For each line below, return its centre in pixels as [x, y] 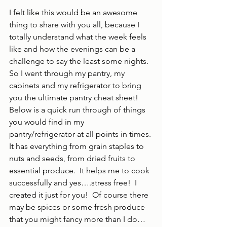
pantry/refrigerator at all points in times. [81, 134]
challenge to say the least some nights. [81, 61]
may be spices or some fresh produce [78, 207]
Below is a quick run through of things [78, 110]
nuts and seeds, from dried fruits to [73, 158]
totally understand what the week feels [79, 37]
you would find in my [48, 122]
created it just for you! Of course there [80, 195]
